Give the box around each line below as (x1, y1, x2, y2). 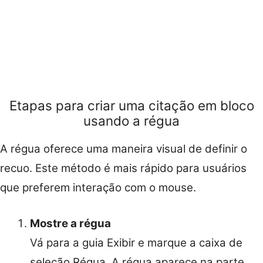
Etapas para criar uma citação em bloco (9, 97, 254, 114)
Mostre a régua (30, 217, 111, 231)
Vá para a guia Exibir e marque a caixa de (30, 236, 242, 250)
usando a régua (83, 113, 180, 129)
